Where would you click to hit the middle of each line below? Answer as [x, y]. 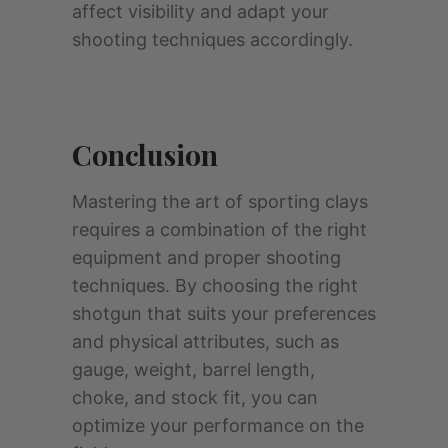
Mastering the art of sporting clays [220, 202]
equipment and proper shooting [206, 258]
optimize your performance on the [218, 426]
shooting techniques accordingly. [212, 40]
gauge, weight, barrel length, [193, 370]
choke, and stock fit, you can [195, 398]
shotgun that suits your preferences [224, 314]
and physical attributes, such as [205, 342]
